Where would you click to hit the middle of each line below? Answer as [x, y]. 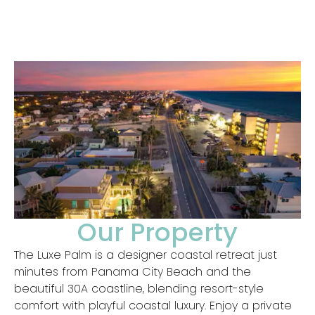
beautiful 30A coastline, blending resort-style [139, 288]
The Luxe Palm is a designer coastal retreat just [146, 255]
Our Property [157, 232]
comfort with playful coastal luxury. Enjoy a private [153, 305]
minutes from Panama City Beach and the [133, 271]
